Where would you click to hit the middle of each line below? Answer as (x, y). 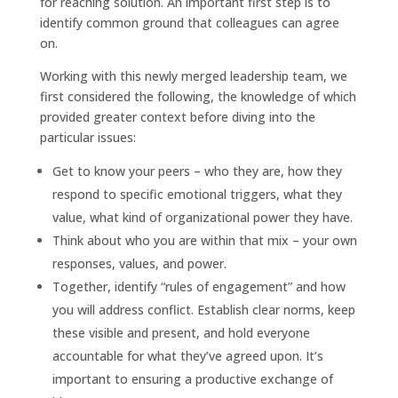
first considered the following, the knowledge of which (198, 96)
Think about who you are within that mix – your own (204, 240)
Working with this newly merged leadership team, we (193, 76)
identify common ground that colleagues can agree (189, 22)
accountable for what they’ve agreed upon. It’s (187, 355)
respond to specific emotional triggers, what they (197, 194)
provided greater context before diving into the (177, 116)
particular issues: (88, 137)
